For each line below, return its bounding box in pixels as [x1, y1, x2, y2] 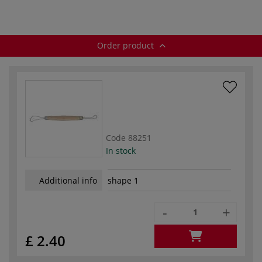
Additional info [39, 174, 97, 186]
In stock [106, 144, 136, 156]
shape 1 [108, 175, 139, 187]
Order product [96, 39, 156, 51]
